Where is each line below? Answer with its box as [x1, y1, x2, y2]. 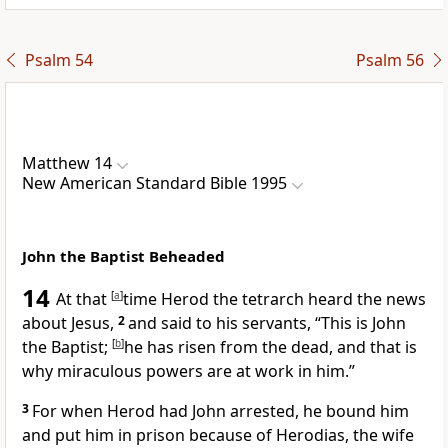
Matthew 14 [22, 152, 112, 175]
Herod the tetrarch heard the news [161, 288, 426, 311]
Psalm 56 [355, 49, 424, 72]
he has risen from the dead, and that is [124, 336, 417, 359]
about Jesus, [22, 312, 114, 335]
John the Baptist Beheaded [22, 246, 225, 267]
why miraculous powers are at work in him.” [22, 360, 355, 383]
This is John [321, 312, 406, 335]
